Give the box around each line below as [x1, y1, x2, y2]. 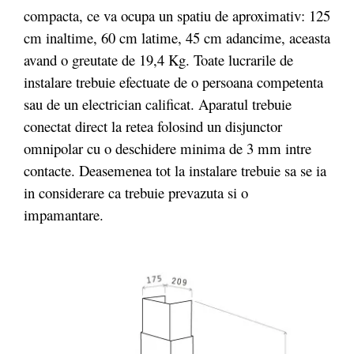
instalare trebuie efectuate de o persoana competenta [24, 72, 323, 92]
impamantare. [24, 205, 104, 224]
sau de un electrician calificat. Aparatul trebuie [24, 94, 292, 114]
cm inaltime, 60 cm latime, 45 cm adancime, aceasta [24, 28, 330, 47]
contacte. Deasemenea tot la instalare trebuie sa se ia [24, 160, 326, 180]
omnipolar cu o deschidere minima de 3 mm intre [24, 138, 311, 158]
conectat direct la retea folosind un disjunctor [24, 116, 282, 136]
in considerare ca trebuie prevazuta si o [24, 183, 248, 202]
